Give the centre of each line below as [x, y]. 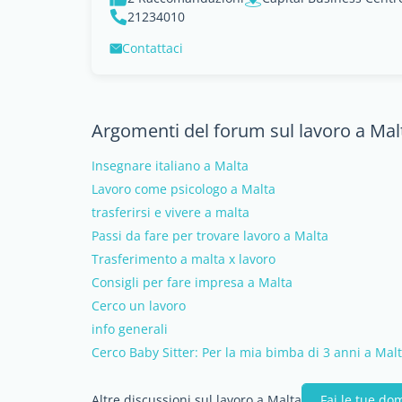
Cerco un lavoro [139, 306]
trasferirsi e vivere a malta [170, 212]
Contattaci [153, 48]
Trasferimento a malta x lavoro [184, 259]
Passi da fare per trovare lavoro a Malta [210, 236]
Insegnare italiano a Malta [170, 166]
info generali [130, 329]
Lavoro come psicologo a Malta [184, 189]
